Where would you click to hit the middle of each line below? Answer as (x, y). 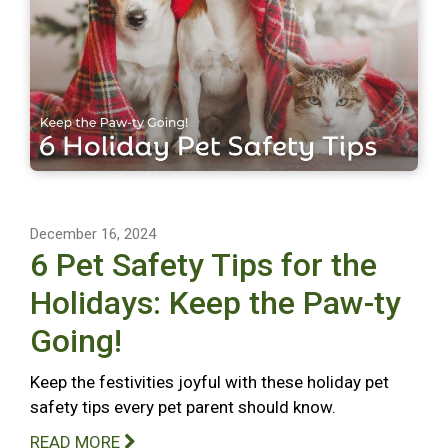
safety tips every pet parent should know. (183, 406)
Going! (76, 340)
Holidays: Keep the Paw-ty (215, 302)
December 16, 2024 (93, 233)
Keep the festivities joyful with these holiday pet (209, 381)
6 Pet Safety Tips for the (203, 264)
